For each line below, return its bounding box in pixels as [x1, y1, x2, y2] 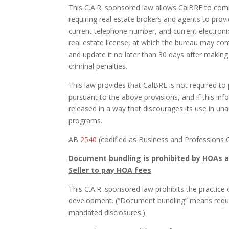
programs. [68, 116, 103, 125]
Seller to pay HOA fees [68, 165, 152, 175]
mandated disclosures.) [68, 208, 146, 217]
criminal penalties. [68, 61, 128, 71]
